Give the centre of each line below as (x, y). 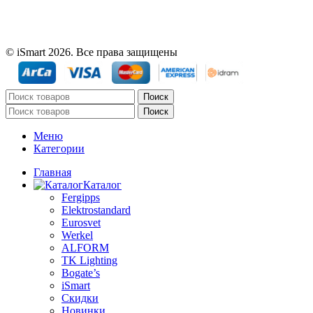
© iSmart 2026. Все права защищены (92, 52)
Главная (52, 172)
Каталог (102, 184)
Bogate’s (81, 272)
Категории (59, 148)
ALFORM (85, 247)
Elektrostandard (96, 210)
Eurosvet (81, 222)
